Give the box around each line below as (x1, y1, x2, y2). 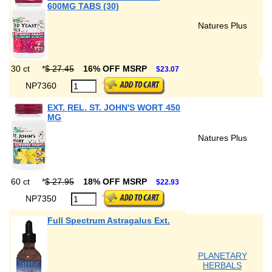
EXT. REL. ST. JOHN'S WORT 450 (47, 103, 180, 112)
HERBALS (203, 260, 242, 270)
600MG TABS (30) (47, 1, 119, 11)
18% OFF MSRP (83, 177, 149, 186)
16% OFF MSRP (83, 64, 149, 73)
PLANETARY (197, 251, 247, 260)
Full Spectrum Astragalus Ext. (47, 216, 170, 225)
